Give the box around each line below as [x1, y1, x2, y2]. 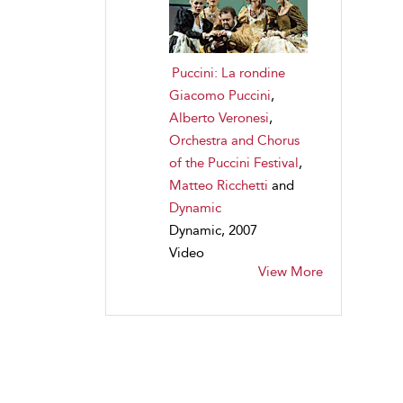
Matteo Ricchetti [169, 176, 268, 193]
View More [257, 263, 323, 280]
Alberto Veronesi [169, 109, 269, 126]
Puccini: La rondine [172, 64, 285, 81]
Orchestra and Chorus [169, 131, 300, 148]
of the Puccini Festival [169, 154, 299, 171]
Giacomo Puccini [169, 86, 271, 103]
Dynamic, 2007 [169, 221, 257, 238]
